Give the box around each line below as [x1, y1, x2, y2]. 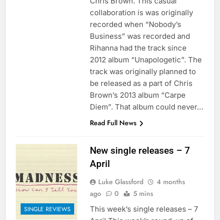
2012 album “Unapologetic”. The [89, 55, 202, 65]
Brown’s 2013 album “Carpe [89, 90, 186, 100]
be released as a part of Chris [89, 79, 192, 88]
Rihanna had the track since [89, 43, 187, 53]
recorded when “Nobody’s [89, 20, 181, 29]
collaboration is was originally [89, 8, 193, 18]
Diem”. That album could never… [89, 102, 203, 112]
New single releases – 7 [89, 145, 190, 157]
